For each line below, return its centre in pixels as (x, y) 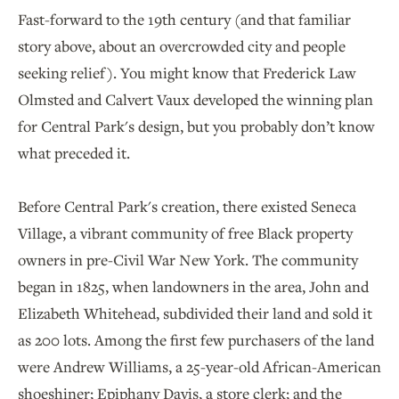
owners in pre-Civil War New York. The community (188, 260)
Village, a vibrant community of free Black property (185, 233)
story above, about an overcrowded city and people (182, 46)
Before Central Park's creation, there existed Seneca (187, 207)
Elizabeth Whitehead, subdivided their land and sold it (195, 313)
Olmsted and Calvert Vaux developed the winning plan (195, 100)
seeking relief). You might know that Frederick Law (187, 73)
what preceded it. (74, 153)
